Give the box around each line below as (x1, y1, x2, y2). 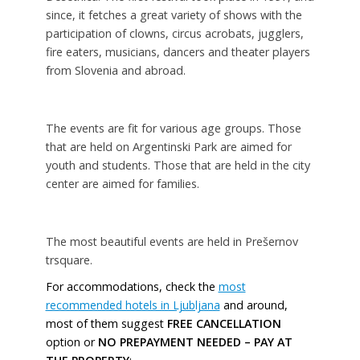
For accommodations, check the (45, 278, 219, 294)
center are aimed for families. (45, 175, 199, 191)
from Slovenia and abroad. (45, 63, 186, 79)
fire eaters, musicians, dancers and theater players (45, 44, 310, 60)
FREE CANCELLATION (166, 315, 281, 331)
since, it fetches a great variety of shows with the (45, 7, 302, 23)
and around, (219, 297, 288, 313)
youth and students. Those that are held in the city (45, 157, 310, 173)
